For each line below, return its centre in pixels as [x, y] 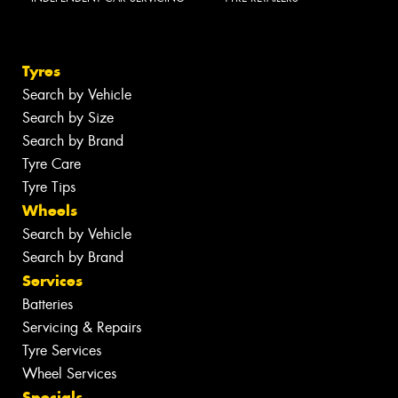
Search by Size [68, 118]
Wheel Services [69, 374]
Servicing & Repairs [82, 328]
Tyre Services [62, 351]
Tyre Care [52, 164]
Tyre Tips [49, 187]
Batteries [48, 305]
